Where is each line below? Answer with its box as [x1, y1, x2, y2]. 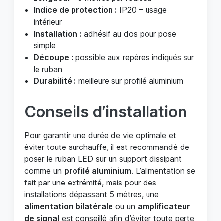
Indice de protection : [34, 4, 117, 15]
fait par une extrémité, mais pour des [24, 177, 156, 187]
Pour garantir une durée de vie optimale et [24, 130, 176, 140]
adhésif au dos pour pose [81, 28, 177, 38]
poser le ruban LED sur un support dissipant [24, 153, 182, 164]
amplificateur [138, 201, 190, 211]
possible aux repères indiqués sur [73, 52, 194, 62]
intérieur [34, 16, 62, 27]
